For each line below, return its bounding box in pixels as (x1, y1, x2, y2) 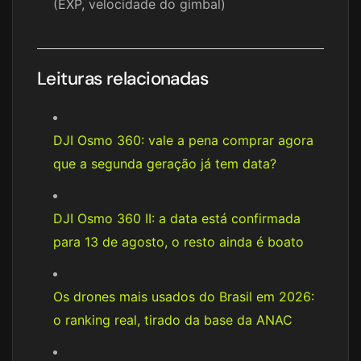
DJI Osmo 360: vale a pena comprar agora (53, 132, 313, 149)
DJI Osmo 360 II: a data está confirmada (53, 210, 301, 227)
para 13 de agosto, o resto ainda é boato (53, 234, 304, 251)
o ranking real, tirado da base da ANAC (53, 312, 293, 329)
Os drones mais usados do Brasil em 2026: (53, 288, 314, 305)
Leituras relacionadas (37, 67, 209, 91)
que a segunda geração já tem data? (53, 156, 276, 172)
